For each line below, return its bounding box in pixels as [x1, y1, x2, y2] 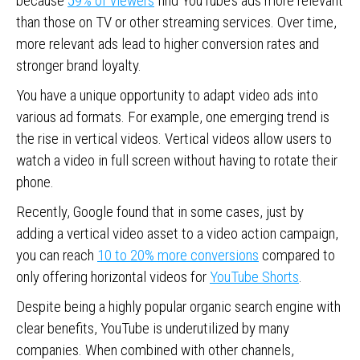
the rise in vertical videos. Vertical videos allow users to [16, 129, 332, 148]
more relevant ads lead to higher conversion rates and [16, 35, 319, 53]
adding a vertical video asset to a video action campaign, [16, 224, 338, 243]
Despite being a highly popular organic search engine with [16, 297, 341, 316]
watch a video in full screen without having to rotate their [16, 151, 337, 170]
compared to [259, 246, 335, 264]
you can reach [16, 246, 97, 264]
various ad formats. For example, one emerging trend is [16, 108, 329, 126]
